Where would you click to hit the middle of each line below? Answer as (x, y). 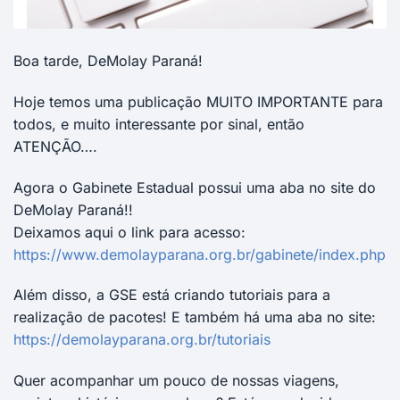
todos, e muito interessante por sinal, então (159, 124)
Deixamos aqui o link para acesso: (129, 232)
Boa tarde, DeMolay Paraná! (108, 60)
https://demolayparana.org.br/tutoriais (142, 340)
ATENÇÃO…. (55, 146)
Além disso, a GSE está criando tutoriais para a (172, 295)
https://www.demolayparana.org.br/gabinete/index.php (200, 254)
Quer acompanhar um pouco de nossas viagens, (176, 381)
